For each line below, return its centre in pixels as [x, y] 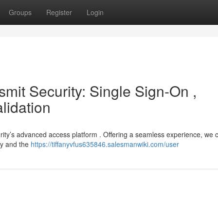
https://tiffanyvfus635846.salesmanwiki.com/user [105, 144]
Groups [20, 12]
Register [59, 12]
